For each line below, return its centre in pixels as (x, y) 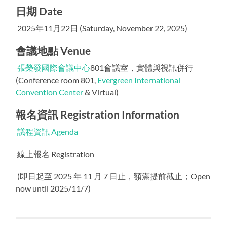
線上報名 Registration (55, 154)
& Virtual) (101, 92)
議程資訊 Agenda (48, 131)
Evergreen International (139, 80)
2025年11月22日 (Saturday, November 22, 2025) (102, 28)
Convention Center (50, 92)
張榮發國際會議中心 (54, 67)
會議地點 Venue (53, 50)
